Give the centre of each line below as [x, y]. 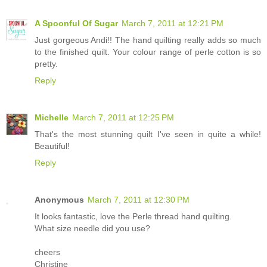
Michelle [52, 118]
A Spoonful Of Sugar [76, 24]
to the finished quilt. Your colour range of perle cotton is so [148, 52]
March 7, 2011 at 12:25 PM [123, 118]
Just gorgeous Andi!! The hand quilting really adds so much [148, 40]
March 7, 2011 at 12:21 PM [173, 24]
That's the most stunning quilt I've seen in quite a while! [148, 134]
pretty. [46, 64]
